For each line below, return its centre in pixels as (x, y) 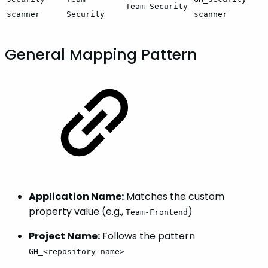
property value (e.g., (77, 212)
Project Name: (64, 236)
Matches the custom (174, 197)
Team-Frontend (157, 212)
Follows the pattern (147, 236)
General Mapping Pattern (101, 55)
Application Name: (76, 197)
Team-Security (157, 6)
